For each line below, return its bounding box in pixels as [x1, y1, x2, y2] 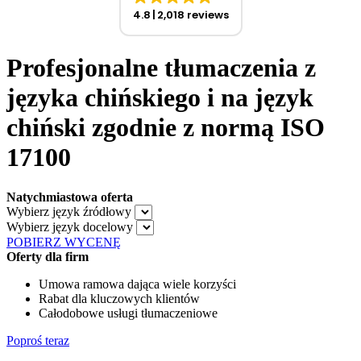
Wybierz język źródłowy [6, 204, 131, 218]
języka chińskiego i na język [6, 83, 313, 113]
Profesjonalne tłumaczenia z [6, 53, 316, 83]
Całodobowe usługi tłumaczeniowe [39, 305, 218, 320]
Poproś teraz [6, 333, 69, 347]
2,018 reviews [156, 7, 229, 23]
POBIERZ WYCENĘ [6, 234, 121, 249]
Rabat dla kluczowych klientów [39, 291, 200, 305]
